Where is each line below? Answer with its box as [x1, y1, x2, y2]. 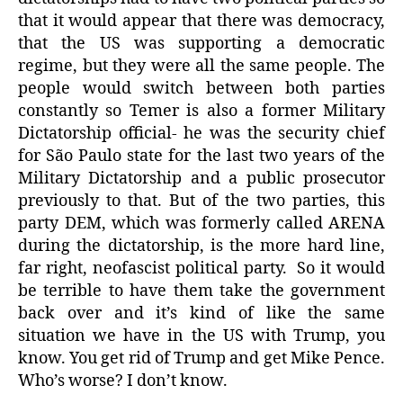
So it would [297, 258, 385, 280]
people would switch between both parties [18, 78, 385, 100]
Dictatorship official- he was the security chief [18, 123, 385, 145]
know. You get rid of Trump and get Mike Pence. [18, 348, 385, 370]
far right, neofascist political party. [18, 258, 287, 280]
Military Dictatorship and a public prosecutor [18, 168, 385, 190]
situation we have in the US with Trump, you [18, 326, 385, 347]
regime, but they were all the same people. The [18, 56, 385, 77]
